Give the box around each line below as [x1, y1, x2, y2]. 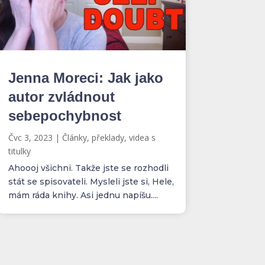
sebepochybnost [8, 108, 121, 124]
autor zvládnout [8, 89, 115, 105]
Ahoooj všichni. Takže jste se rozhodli [8, 163, 169, 173]
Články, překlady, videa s [62, 132, 156, 143]
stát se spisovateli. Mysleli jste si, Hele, [8, 176, 174, 187]
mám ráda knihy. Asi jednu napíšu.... [8, 190, 158, 201]
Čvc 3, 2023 [8, 132, 53, 143]
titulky [8, 146, 31, 157]
